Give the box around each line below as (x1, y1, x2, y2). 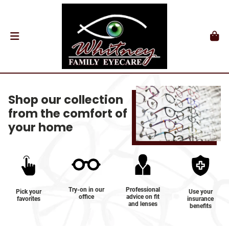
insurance (187, 195, 214, 202)
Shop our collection (8, 91, 123, 108)
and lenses (128, 200, 157, 208)
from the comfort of (8, 105, 127, 122)
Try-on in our (68, 186, 104, 194)
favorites (16, 195, 40, 202)
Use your (188, 188, 213, 195)
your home (8, 119, 73, 135)
